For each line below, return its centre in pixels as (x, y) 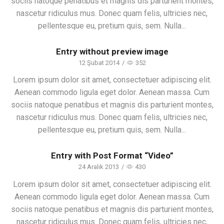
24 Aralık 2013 (99, 167)
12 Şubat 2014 (99, 62)
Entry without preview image (112, 51)
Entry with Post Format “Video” (112, 156)
